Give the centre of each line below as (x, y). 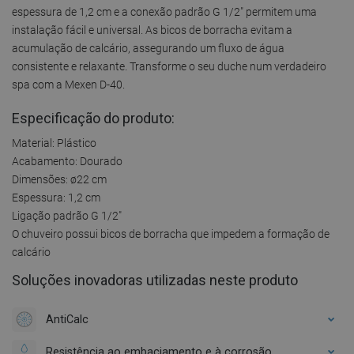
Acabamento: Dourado (67, 161)
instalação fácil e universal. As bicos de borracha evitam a (152, 30)
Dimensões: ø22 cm (59, 179)
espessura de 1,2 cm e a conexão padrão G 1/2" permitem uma (164, 11)
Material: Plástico (54, 143)
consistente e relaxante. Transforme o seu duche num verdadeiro (169, 66)
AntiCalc (67, 319)
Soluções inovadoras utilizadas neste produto (155, 280)
